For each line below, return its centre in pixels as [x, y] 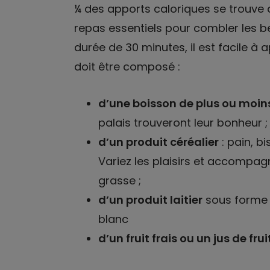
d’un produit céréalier [158, 142]
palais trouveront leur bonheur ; [183, 122]
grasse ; [119, 180]
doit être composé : [127, 67]
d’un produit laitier [150, 199]
